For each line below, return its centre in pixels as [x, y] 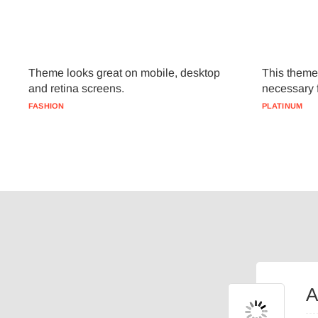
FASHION [46, 106]
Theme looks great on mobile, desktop [124, 73]
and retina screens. [76, 88]
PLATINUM [282, 106]
